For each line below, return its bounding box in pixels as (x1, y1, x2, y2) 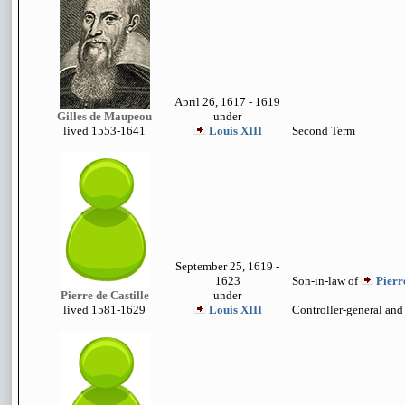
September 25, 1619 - (175, 259, 279, 273)
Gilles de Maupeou (57, 109, 152, 123)
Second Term (292, 124, 355, 137)
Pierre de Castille (60, 288, 149, 302)
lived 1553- (63, 124, 120, 137)
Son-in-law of (292, 274, 361, 287)
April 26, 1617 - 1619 (174, 95, 280, 108)
